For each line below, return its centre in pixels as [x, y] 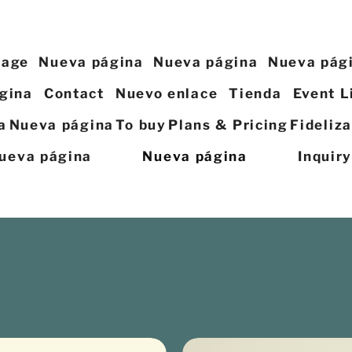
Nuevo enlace [167, 93]
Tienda [255, 93]
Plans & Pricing [228, 125]
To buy [141, 125]
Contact [74, 93]
